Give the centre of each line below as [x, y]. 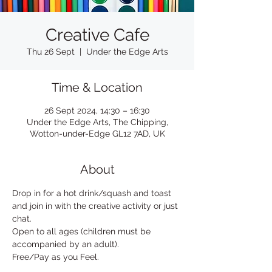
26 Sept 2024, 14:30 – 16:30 [97, 110]
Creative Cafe [97, 35]
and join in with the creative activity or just [96, 206]
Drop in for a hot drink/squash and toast [93, 193]
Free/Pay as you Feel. [56, 257]
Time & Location [97, 87]
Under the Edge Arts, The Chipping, [97, 122]
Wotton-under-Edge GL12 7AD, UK [97, 134]
